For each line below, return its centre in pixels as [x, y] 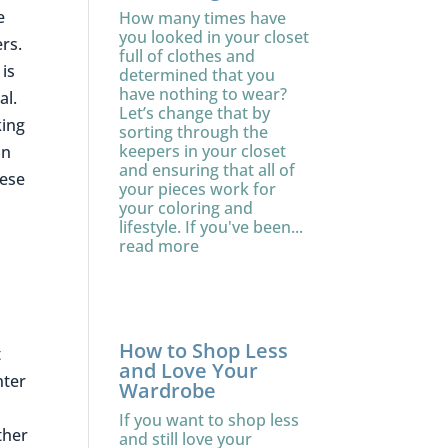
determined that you [197, 75]
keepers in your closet [203, 151]
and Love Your [189, 370]
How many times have [203, 18]
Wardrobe [168, 390]
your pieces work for [198, 189]
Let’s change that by [195, 113]
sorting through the [194, 132]
